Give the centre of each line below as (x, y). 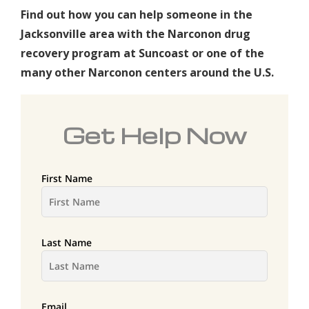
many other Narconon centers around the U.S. (147, 72)
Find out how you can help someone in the (137, 14)
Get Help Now (154, 134)
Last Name (67, 242)
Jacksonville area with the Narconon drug (136, 33)
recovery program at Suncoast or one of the (142, 53)
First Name (67, 178)
